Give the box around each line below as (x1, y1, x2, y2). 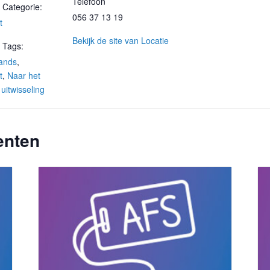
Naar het (7, 69, 40, 81)
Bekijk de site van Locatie (72, 34, 169, 46)
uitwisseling (1, 83, 45, 95)
